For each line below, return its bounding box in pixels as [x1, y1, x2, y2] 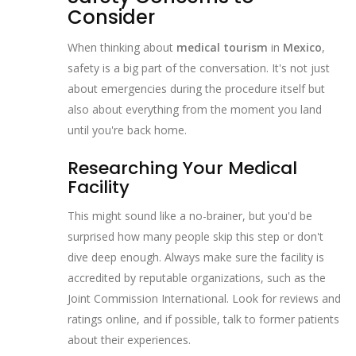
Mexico [283, 39, 322, 55]
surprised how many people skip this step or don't [68, 229, 323, 245]
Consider [68, 4, 155, 31]
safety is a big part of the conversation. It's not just [68, 60, 330, 75]
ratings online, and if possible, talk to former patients [68, 311, 339, 327]
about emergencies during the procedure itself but [68, 80, 325, 96]
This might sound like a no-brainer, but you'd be [68, 208, 312, 224]
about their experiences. [68, 332, 191, 348]
